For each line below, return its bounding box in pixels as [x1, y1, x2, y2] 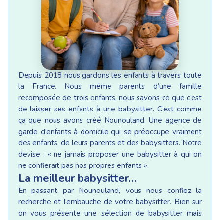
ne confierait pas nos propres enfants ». [18, 161, 149, 171]
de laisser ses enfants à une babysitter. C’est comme [18, 104, 202, 114]
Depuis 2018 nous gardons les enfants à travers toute [18, 70, 202, 81]
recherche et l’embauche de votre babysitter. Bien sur [18, 197, 202, 207]
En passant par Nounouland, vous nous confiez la [18, 186, 202, 196]
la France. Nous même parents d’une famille [18, 82, 202, 92]
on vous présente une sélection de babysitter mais [18, 208, 202, 219]
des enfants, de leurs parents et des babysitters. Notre [18, 138, 202, 148]
